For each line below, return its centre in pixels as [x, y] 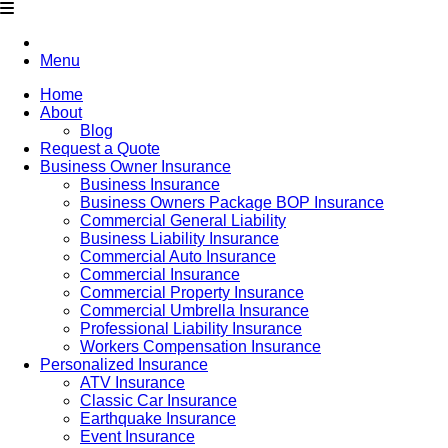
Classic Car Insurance [158, 400]
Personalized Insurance [124, 364]
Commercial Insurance [160, 274]
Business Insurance [150, 184]
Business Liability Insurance [179, 238]
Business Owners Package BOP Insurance [232, 202]
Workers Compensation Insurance [200, 346]
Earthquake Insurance [158, 418]
